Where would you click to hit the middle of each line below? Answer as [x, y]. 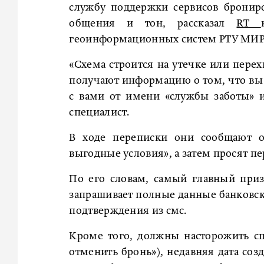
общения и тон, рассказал [153, 24]
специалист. [99, 113]
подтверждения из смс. [128, 211]
